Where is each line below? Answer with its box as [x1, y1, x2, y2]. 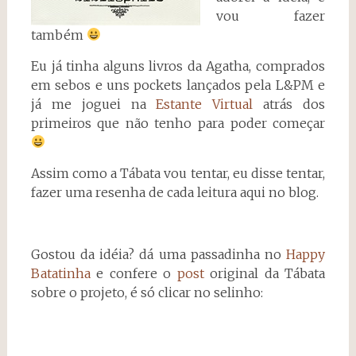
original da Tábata [203, 265, 326, 281]
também [30, 26, 87, 43]
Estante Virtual [156, 95, 253, 112]
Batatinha [30, 265, 91, 281]
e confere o [90, 265, 177, 281]
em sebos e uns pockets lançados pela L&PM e [30, 76, 326, 93]
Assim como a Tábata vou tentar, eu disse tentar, [30, 164, 326, 181]
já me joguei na [30, 95, 157, 112]
